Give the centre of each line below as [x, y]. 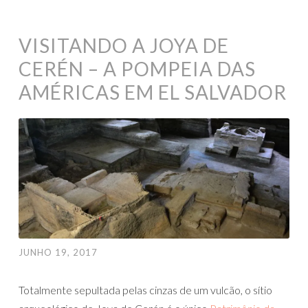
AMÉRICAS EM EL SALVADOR [153, 92]
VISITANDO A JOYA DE [124, 45]
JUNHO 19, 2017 [58, 252]
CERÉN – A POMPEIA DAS [137, 68]
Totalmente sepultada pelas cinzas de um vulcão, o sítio [145, 289]
